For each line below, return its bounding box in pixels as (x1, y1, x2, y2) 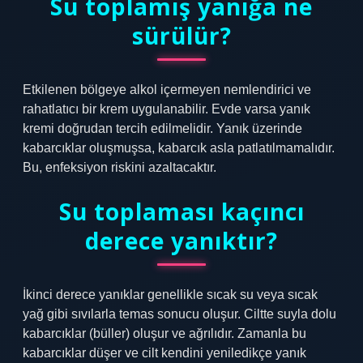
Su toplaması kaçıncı (58, 196, 305, 227)
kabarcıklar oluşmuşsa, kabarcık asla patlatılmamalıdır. (23, 141, 335, 155)
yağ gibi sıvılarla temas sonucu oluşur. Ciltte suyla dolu (23, 307, 336, 321)
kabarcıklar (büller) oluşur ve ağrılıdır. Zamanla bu (23, 327, 306, 340)
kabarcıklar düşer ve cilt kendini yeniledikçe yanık (23, 346, 306, 360)
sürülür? (131, 20, 232, 51)
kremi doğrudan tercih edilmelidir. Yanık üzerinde (23, 122, 302, 135)
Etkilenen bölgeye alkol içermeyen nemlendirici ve (23, 83, 311, 96)
